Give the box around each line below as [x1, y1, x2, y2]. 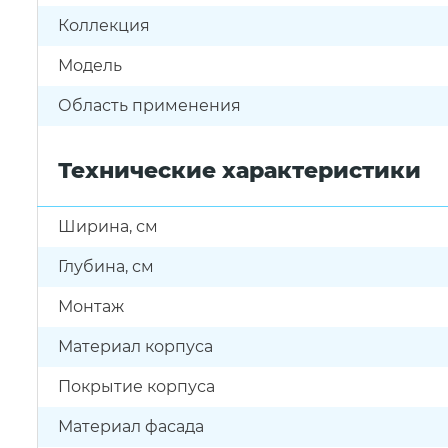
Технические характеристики [58, 157, 421, 184]
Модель [58, 56, 122, 75]
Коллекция [58, 16, 150, 35]
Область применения [58, 96, 241, 115]
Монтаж [58, 297, 124, 316]
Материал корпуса [58, 337, 213, 356]
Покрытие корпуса [58, 377, 215, 396]
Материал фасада [58, 417, 204, 436]
